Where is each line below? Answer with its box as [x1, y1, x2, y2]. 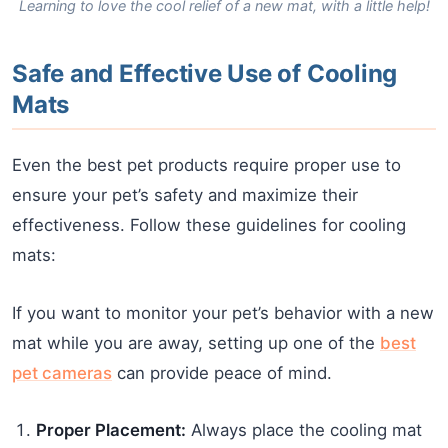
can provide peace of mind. [112, 362, 332, 383]
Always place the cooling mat [186, 419, 422, 440]
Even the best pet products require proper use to [12, 154, 401, 175]
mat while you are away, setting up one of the [12, 332, 380, 353]
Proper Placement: [36, 419, 186, 440]
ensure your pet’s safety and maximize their [12, 184, 358, 205]
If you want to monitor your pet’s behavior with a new [12, 302, 434, 323]
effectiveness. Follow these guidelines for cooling [12, 214, 406, 235]
